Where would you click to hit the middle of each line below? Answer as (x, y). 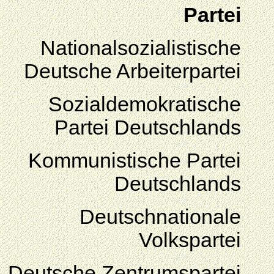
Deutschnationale (160, 217)
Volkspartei (190, 240)
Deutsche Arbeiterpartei (132, 71)
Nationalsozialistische (141, 48)
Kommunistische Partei (135, 161)
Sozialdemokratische (145, 104)
